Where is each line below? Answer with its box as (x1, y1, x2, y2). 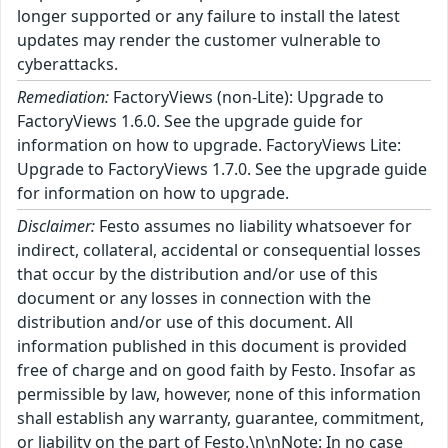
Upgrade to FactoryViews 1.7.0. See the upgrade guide (17, 158, 427, 180)
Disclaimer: (17, 215, 95, 237)
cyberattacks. (17, 53, 118, 75)
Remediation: (17, 86, 109, 108)
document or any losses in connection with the (17, 287, 371, 309)
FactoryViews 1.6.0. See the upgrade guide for (17, 110, 363, 132)
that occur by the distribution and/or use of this (17, 263, 378, 285)
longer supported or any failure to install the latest (17, 5, 400, 27)
